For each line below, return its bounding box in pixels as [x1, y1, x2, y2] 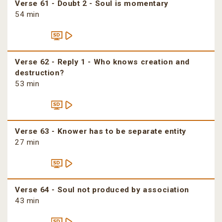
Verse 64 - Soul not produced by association [15, 185, 189, 195]
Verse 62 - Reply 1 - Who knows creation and [15, 57, 190, 67]
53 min [15, 79, 40, 89]
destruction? [15, 68, 64, 78]
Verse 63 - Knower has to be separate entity [15, 127, 186, 136]
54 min [15, 10, 40, 19]
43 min [15, 196, 40, 206]
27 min [15, 138, 40, 147]
